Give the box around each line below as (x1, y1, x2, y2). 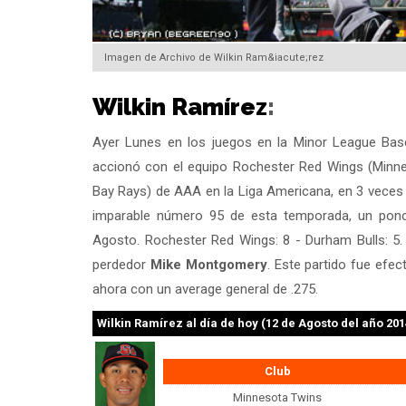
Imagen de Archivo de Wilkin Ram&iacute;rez (104, 52, 324, 64)
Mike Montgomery (150, 256, 267, 273)
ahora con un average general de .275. (92, 280, 318, 297)
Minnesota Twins (233, 390, 322, 404)
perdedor (92, 256, 150, 273)
